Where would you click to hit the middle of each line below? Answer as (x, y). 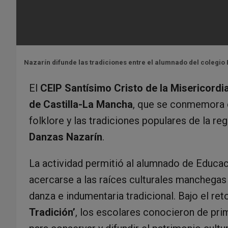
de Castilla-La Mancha (81, 104)
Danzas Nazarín (66, 137)
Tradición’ (52, 212)
